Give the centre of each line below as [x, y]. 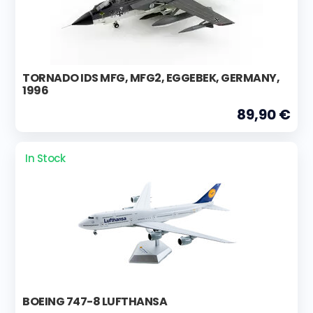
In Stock [45, 158]
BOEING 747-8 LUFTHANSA [95, 301]
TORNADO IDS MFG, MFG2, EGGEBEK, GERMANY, [151, 78]
